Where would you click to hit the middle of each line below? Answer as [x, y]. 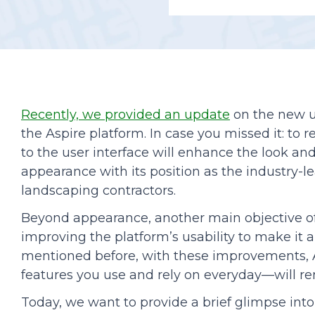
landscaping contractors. [98, 191]
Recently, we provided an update [126, 115]
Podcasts [51, 31]
